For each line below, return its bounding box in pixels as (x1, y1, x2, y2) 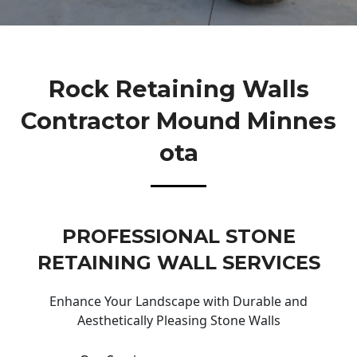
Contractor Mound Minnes (21, 106, 336, 135)
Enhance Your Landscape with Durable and (49, 292, 308, 311)
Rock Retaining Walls (48, 74, 309, 103)
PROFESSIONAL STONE (61, 225, 296, 249)
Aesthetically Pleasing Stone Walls (76, 312, 280, 330)
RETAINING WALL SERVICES (37, 251, 320, 275)
